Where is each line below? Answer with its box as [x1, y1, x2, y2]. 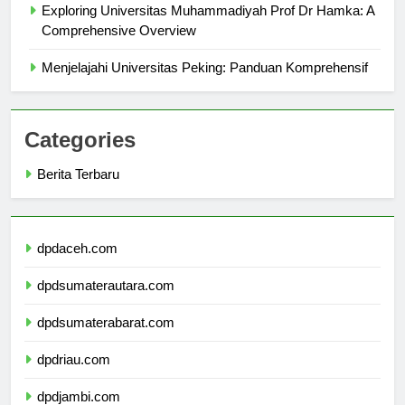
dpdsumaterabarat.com [37, 330, 174, 346]
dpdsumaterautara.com [37, 293, 174, 309]
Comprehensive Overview [42, 38, 196, 54]
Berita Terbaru [37, 182, 119, 198]
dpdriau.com [37, 367, 110, 383]
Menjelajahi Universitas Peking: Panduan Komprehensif [42, 75, 368, 91]
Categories [24, 143, 136, 168]
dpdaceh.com [37, 256, 118, 272]
